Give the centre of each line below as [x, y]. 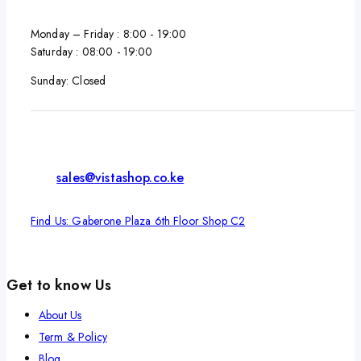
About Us [60, 315]
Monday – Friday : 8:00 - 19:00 [109, 34]
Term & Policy [73, 337]
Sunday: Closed [68, 81]
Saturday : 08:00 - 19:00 [92, 52]
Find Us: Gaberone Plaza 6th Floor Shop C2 [138, 221]
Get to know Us [59, 286]
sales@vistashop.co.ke [120, 178]
